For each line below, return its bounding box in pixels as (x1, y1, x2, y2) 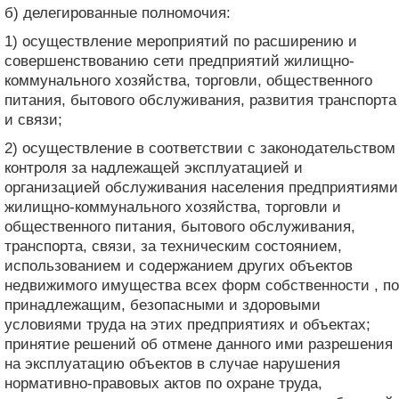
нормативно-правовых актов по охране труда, (4, 374, 322, 392)
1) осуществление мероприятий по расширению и (4, 32, 357, 50)
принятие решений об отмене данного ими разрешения (4, 335, 393, 353)
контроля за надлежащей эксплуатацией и (4, 159, 303, 176)
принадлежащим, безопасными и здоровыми (4, 296, 321, 313)
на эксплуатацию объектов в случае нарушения (4, 354, 340, 372)
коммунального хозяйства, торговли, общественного (4, 71, 372, 89)
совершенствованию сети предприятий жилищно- (4, 52, 354, 69)
